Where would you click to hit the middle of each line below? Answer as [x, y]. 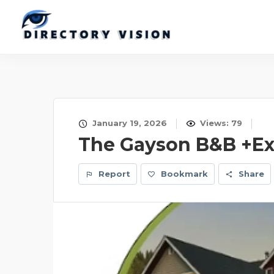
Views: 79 [220, 123]
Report [113, 174]
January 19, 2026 [128, 123]
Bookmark [184, 174]
